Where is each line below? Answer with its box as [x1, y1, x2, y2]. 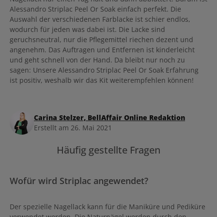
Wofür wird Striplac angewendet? [10, 174, 148, 186]
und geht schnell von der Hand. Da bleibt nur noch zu [10, 55, 185, 64]
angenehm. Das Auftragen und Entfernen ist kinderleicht [10, 45, 195, 54]
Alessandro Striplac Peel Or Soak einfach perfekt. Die [10, 4, 181, 14]
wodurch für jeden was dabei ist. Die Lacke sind [10, 24, 165, 34]
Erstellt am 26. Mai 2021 [34, 123, 112, 132]
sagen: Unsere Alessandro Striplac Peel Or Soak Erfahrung [10, 65, 199, 75]
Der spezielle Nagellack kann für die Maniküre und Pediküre [10, 201, 205, 211]
